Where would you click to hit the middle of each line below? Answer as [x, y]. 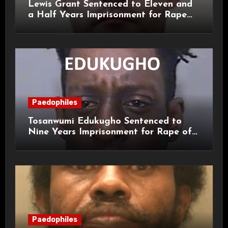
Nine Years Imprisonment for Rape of [110, 132]
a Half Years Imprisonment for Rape [107, 15]
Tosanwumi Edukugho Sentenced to [105, 121]
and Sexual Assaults [71, 25]
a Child [43, 142]
